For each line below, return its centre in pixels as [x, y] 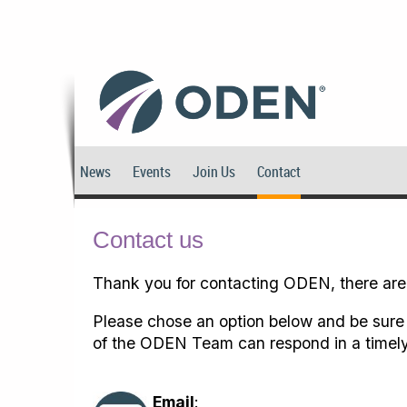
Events [152, 172]
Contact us [148, 240]
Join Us [214, 172]
